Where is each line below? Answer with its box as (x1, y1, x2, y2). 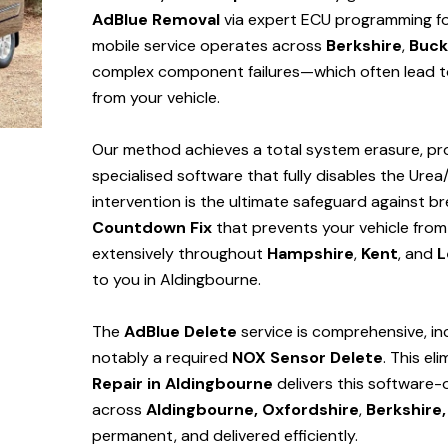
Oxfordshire (262, 399, 359, 421)
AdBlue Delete (124, 321, 237, 343)
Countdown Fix (92, 217, 212, 239)
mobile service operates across (92, 35, 326, 57)
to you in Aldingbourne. (92, 269, 261, 291)
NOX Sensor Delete (232, 347, 383, 369)
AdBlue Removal (92, 9, 220, 31)
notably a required (92, 347, 232, 369)
